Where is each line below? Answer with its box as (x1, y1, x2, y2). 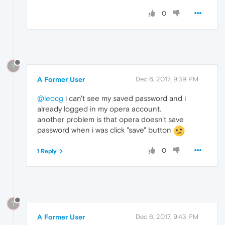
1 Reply (37, 147, 57, 155)
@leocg (37, 94, 63, 103)
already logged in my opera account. (37, 104, 161, 114)
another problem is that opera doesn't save (37, 115, 184, 124)
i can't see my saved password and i (63, 94, 186, 103)
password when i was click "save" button (37, 126, 173, 135)
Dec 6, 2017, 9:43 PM (136, 212, 198, 220)
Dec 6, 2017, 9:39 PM (136, 75, 198, 83)
